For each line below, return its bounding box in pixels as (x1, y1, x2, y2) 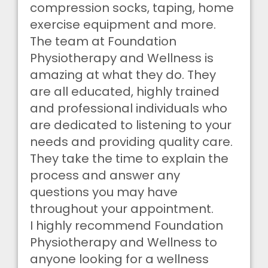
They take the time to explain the (30, 150, 229, 167)
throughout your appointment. (30, 200, 214, 217)
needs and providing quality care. (30, 133, 233, 150)
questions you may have (30, 184, 178, 200)
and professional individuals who (30, 100, 227, 117)
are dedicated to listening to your (30, 117, 232, 133)
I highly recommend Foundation (30, 217, 223, 234)
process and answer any (30, 167, 180, 184)
